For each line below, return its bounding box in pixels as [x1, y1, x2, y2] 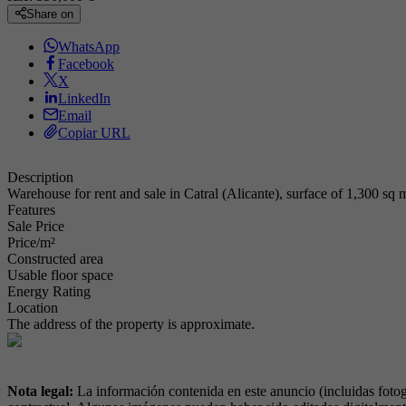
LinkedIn [58, 91, 111, 107]
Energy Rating [7, 284, 91, 300]
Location [7, 300, 58, 316]
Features [7, 202, 55, 218]
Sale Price [7, 218, 64, 235]
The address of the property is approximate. [7, 316, 255, 333]
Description [7, 169, 73, 186]
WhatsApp [58, 39, 120, 55]
